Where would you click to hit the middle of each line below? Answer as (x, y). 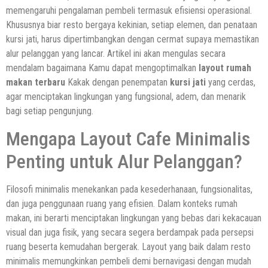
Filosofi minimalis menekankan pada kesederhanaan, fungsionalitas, (129, 189)
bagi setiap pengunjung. (50, 111)
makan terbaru (36, 83)
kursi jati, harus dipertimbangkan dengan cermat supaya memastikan (133, 39)
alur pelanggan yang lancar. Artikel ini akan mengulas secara (116, 54)
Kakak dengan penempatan (118, 83)
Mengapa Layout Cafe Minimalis (128, 138)
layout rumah (225, 68)
